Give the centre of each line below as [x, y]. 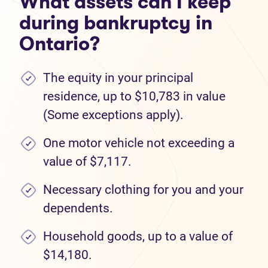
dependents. [78, 208]
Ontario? [60, 44]
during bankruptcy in [116, 23]
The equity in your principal [118, 78]
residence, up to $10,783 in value [134, 96]
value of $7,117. [87, 162]
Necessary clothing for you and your [143, 190]
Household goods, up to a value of [138, 236]
